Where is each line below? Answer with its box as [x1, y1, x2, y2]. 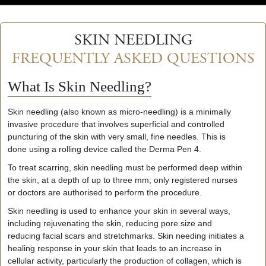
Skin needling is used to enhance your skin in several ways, [8, 205, 230, 216]
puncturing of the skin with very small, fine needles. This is [8, 131, 226, 141]
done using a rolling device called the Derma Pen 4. [8, 144, 201, 154]
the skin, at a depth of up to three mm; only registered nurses [8, 175, 237, 185]
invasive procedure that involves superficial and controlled [8, 119, 224, 129]
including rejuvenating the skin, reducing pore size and [8, 218, 212, 228]
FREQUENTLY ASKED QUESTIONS [11, 51, 255, 67]
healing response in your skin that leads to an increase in [8, 243, 221, 253]
